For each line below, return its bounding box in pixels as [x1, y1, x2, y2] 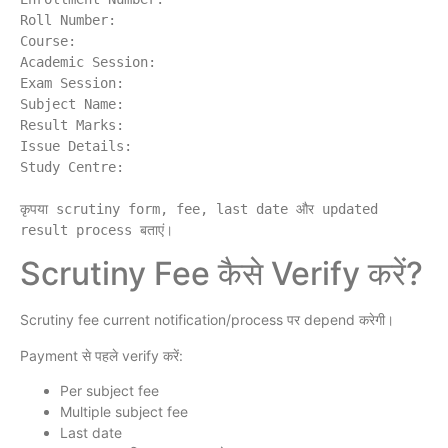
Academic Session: [20, 54, 156, 71]
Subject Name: [20, 96, 124, 113]
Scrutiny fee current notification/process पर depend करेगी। [20, 311, 394, 329]
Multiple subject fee [60, 403, 188, 421]
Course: [20, 33, 76, 50]
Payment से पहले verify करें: [20, 346, 183, 364]
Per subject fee [60, 382, 159, 400]
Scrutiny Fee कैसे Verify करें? [20, 254, 423, 294]
